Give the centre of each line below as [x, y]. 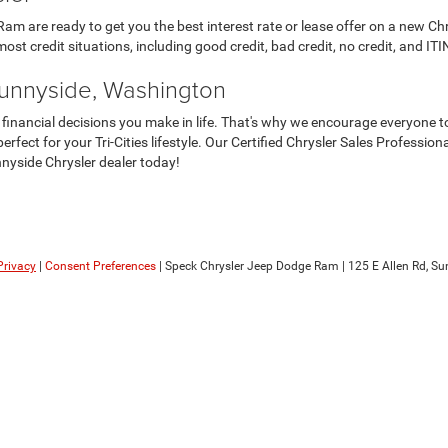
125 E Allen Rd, [386, 265]
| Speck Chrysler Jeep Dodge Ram [247, 265]
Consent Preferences [100, 265]
